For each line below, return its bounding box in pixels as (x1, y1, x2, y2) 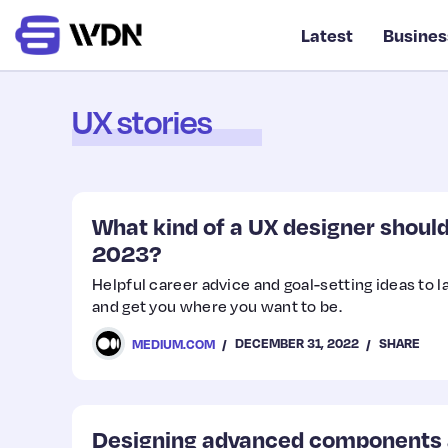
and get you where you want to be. (92, 296, 342, 316)
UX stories (72, 102, 212, 142)
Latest (301, 24, 354, 46)
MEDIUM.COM (132, 335, 215, 352)
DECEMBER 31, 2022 (235, 335, 359, 351)
